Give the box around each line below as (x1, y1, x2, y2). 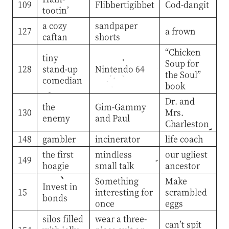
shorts (95, 30, 120, 42)
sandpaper (95, 19, 138, 31)
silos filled (42, 212, 83, 224)
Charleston (165, 117, 209, 129)
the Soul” (165, 68, 201, 80)
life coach (165, 132, 203, 145)
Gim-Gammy (95, 100, 146, 112)
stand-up (42, 62, 78, 75)
